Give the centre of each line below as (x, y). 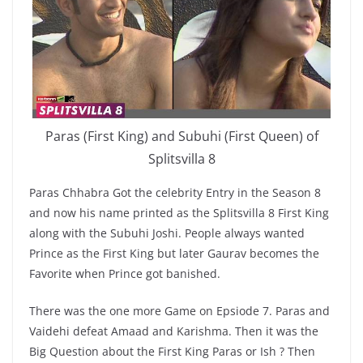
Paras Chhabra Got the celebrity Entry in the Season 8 (175, 193)
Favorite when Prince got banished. (125, 274)
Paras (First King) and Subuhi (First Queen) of (181, 137)
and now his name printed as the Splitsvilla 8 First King (179, 213)
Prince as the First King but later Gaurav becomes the (174, 254)
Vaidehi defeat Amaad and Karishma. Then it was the (174, 331)
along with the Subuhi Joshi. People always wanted (167, 233)
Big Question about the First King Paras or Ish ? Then (172, 352)
